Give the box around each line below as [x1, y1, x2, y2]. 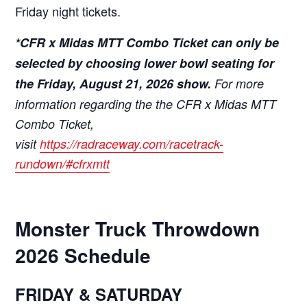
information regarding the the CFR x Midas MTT [15, 95, 277, 112]
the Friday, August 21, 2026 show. [15, 74, 215, 93]
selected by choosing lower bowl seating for [15, 53, 275, 72]
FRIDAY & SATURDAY [15, 282, 183, 306]
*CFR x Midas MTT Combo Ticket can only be [15, 33, 280, 51]
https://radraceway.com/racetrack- [40, 134, 224, 152]
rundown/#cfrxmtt [15, 154, 110, 172]
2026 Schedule [15, 241, 151, 269]
